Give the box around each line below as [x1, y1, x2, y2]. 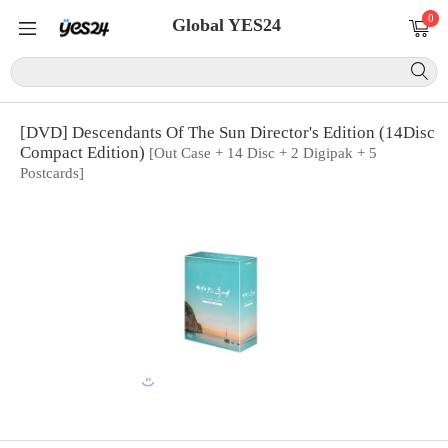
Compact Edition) [20, 143, 149, 162]
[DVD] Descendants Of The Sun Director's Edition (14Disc [20, 123, 435, 142]
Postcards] [20, 165, 84, 181]
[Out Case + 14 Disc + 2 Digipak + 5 [149, 145, 377, 161]
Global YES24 [171, 15, 281, 35]
